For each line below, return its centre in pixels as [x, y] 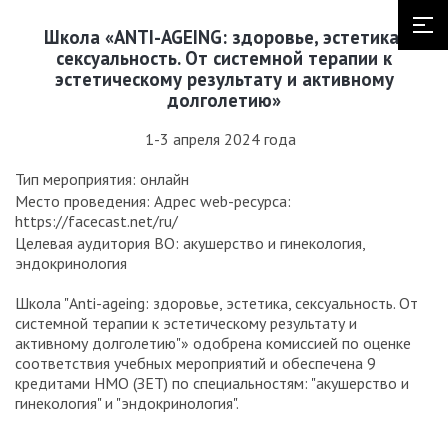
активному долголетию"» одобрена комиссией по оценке [213, 343]
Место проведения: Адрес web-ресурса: [153, 201]
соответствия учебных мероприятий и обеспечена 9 [195, 363]
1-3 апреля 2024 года [220, 139]
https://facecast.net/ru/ [96, 221]
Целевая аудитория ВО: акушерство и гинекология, [190, 243]
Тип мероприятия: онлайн [102, 179]
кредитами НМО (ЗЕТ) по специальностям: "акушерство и [212, 383]
